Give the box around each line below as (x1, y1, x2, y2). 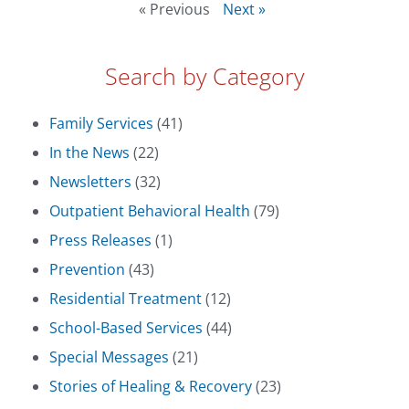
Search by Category (104, 59, 304, 91)
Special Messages (49, 346, 170, 367)
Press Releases (49, 229, 152, 250)
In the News (49, 142, 131, 163)
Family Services (49, 112, 154, 133)
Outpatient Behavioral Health (49, 200, 251, 221)
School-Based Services (49, 317, 204, 338)
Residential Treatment (49, 288, 203, 309)
